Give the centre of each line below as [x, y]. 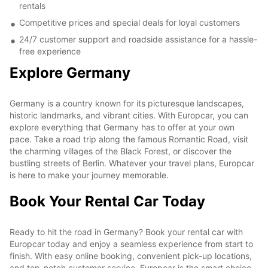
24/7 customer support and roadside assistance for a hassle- [138, 39]
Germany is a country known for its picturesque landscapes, [127, 103]
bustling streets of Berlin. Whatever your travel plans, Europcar [132, 163]
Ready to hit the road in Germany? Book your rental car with [126, 232]
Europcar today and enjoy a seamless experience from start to [131, 243]
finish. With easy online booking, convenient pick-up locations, [131, 255]
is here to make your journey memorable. [89, 175]
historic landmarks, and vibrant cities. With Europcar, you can [129, 115]
